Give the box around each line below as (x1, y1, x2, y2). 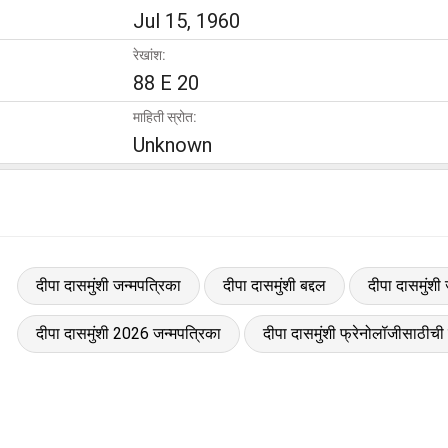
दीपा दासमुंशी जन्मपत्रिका (35, 275, 181, 295)
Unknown (133, 132, 212, 157)
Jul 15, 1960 (133, 8, 240, 33)
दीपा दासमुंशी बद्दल (222, 275, 326, 295)
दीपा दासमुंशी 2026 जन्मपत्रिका (35, 323, 221, 343)
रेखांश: (133, 46, 166, 63)
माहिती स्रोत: (133, 108, 197, 125)
